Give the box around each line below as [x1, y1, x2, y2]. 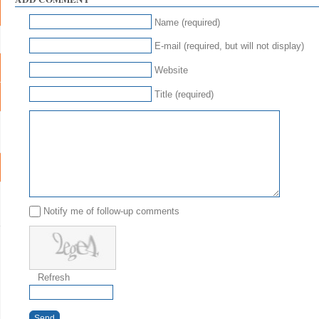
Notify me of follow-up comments [43, 206, 179, 217]
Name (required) [154, 17, 220, 28]
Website [154, 65, 188, 76]
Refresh [37, 271, 70, 283]
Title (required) [154, 89, 214, 100]
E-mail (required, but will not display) [154, 41, 304, 52]
